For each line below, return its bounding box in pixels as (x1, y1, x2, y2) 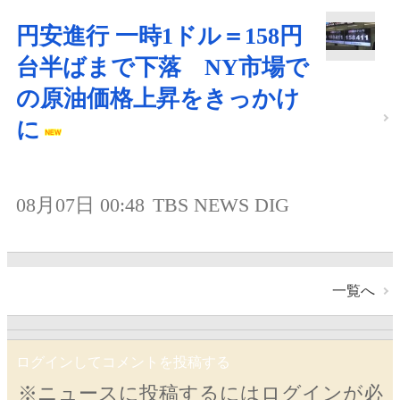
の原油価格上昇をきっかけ (16, 85, 300, 112)
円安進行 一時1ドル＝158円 (16, 22, 303, 49)
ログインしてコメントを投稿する (16, 354, 230, 371)
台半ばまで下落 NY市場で (16, 54, 309, 80)
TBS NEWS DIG (153, 193, 289, 216)
